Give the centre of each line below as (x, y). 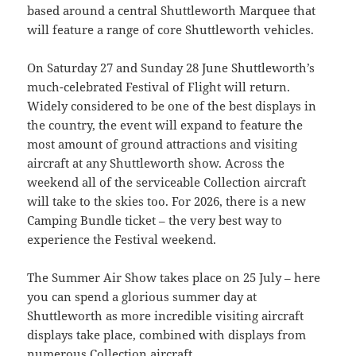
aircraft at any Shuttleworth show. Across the (156, 163)
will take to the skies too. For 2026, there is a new (167, 201)
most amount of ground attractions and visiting (163, 144)
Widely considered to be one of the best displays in (172, 106)
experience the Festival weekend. (122, 240)
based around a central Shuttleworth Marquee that (172, 11)
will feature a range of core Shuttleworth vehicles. (171, 30)
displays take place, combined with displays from (167, 335)
